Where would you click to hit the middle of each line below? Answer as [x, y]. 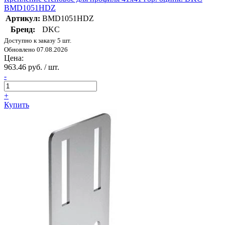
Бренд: [23, 30]
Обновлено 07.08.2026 [36, 50]
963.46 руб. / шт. [32, 67]
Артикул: [23, 19]
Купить [17, 105]
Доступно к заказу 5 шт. [38, 41]
